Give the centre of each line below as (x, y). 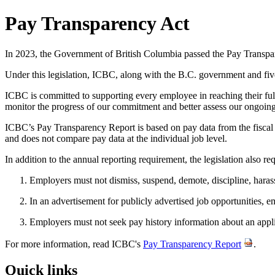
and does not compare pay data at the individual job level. (116, 138)
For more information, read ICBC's (74, 244)
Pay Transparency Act (97, 24)
